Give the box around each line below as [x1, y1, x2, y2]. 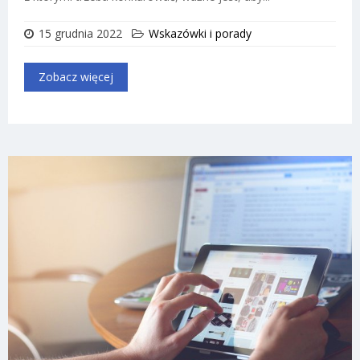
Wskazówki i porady [149, 25, 252, 41]
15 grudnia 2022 [39, 25, 122, 41]
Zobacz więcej [39, 68, 113, 84]
